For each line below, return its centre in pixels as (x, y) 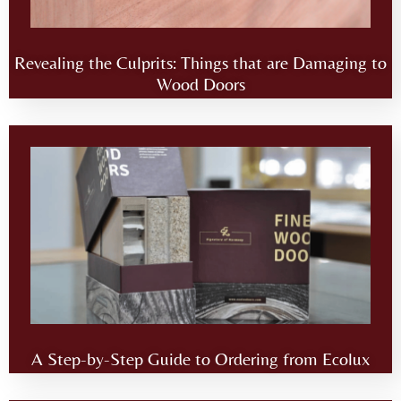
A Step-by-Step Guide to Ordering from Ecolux (200, 358)
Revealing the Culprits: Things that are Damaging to (200, 62)
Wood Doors (200, 83)
